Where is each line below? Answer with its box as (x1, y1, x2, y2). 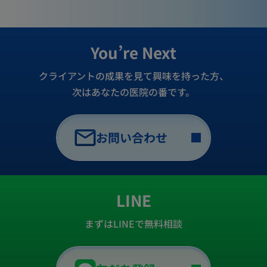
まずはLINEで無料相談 (85, 216, 182, 231)
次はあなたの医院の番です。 (72, 84, 195, 99)
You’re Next (91, 41, 176, 63)
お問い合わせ (96, 128, 167, 146)
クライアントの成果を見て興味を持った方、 (38, 68, 229, 83)
